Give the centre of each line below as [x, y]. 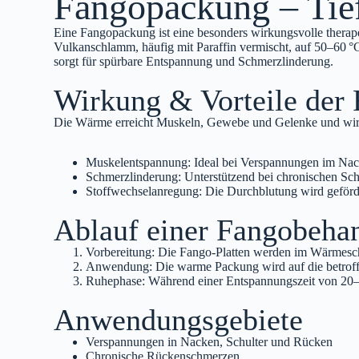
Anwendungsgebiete [179, 319]
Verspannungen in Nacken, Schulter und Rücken [210, 341]
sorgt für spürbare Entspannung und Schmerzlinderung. [194, 61]
